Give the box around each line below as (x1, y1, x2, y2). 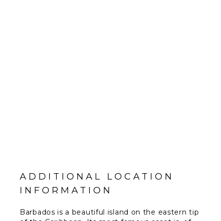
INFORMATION (20, 185, 112, 196)
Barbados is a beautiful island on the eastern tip (20, 208, 199, 217)
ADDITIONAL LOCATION (20, 171, 174, 183)
